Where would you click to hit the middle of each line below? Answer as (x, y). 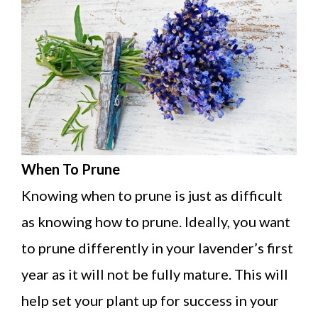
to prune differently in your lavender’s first (157, 247)
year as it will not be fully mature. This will (155, 274)
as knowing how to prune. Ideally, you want (156, 221)
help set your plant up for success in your (150, 300)
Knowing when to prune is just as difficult (152, 195)
